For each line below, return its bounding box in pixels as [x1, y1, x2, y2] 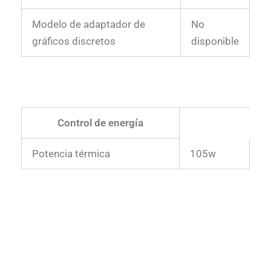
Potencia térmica [32, 148, 110, 160]
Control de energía [57, 117, 143, 129]
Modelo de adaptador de [32, 18, 145, 31]
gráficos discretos [32, 35, 116, 48]
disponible [191, 35, 239, 48]
